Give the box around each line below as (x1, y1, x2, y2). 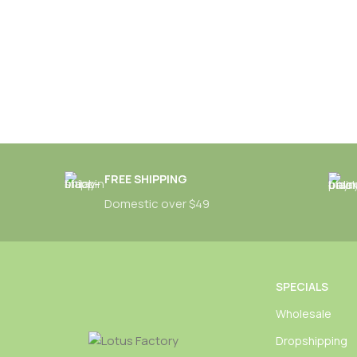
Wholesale (275, 306, 331, 321)
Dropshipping (275, 333, 347, 348)
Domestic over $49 (104, 195, 210, 212)
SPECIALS (275, 279, 328, 294)
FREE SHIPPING (104, 171, 187, 186)
